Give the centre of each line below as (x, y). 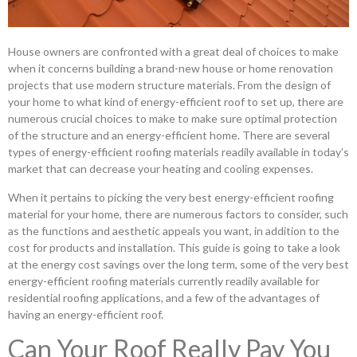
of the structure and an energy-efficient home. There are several (169, 135)
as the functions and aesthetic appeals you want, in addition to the (174, 230)
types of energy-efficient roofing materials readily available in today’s (178, 152)
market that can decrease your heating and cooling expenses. (161, 169)
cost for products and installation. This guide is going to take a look (174, 247)
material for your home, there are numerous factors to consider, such (178, 214)
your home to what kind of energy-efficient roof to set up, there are (176, 102)
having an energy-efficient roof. (86, 314)
